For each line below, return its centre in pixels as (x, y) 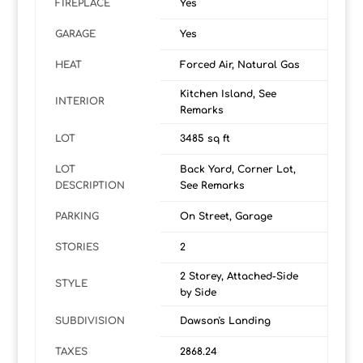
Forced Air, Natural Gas (239, 65)
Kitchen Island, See (228, 94)
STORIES (77, 248)
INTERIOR (79, 102)
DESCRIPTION (90, 186)
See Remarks (212, 186)
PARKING (77, 217)
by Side (198, 293)
